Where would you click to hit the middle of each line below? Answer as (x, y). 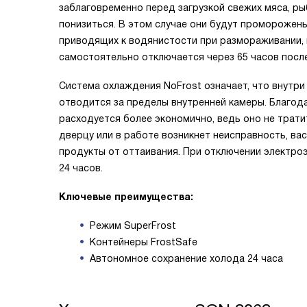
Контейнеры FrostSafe (144, 242)
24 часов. (81, 168)
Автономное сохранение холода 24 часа (186, 258)
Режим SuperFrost (133, 225)
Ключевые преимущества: (126, 197)
